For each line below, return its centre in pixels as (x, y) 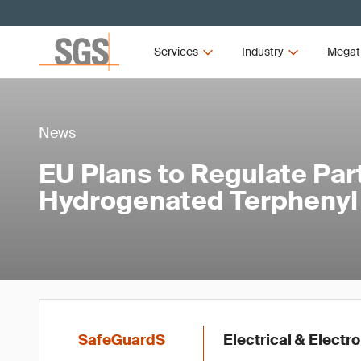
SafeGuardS (122, 340)
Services (176, 52)
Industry (262, 52)
